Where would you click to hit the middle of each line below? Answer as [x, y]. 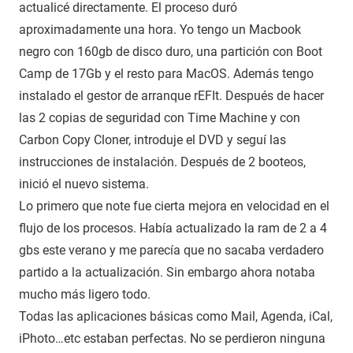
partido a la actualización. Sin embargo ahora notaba [167, 272]
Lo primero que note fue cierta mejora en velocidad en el [174, 206]
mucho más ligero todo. [85, 294]
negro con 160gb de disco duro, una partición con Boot [171, 51]
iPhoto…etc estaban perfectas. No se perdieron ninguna [172, 338]
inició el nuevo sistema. [84, 184]
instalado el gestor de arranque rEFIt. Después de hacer [171, 95]
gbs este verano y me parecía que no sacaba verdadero [171, 250]
